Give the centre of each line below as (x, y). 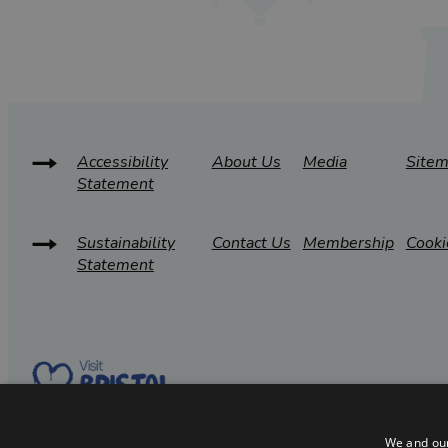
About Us (246, 162)
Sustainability (126, 243)
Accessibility (122, 162)
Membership (348, 243)
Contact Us (251, 243)
